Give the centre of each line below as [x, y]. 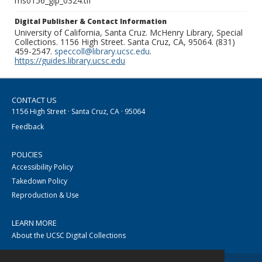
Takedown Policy [39, 181]
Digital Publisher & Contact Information [91, 22]
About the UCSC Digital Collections [69, 236]
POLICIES [27, 155]
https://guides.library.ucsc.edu [70, 61]
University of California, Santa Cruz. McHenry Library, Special [129, 33]
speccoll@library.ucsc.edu [102, 51]
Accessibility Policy [42, 167]
